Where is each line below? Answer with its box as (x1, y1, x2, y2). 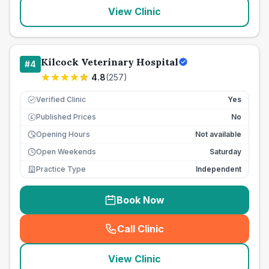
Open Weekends (36, 147, 96, 156)
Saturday (210, 147, 241, 156)
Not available (195, 130, 241, 139)
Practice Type (36, 165, 86, 174)
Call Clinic (117, 223, 164, 235)
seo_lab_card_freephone (137, 229, 257, 241)
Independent (196, 165, 241, 174)
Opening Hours (36, 130, 90, 139)
